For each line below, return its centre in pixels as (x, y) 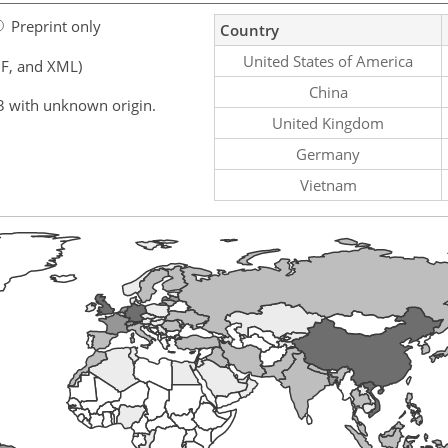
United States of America (328, 60)
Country (249, 29)
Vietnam (328, 184)
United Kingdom (328, 122)
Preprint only (56, 25)
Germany (328, 153)
